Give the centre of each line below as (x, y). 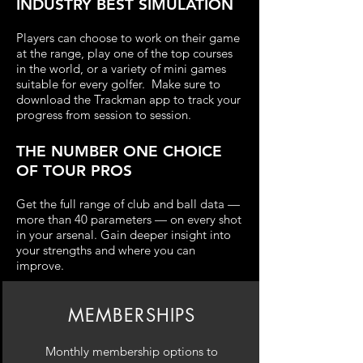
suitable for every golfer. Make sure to (118, 84)
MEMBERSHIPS (132, 315)
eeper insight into (184, 235)
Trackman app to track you (164, 99)
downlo (36, 99)
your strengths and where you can (106, 250)
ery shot (220, 219)
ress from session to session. (117, 115)
